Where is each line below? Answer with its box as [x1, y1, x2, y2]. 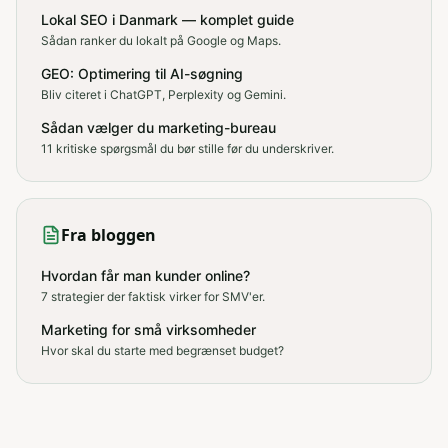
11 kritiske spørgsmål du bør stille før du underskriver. [41, 141, 334, 156]
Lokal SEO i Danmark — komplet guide [41, 11, 294, 28]
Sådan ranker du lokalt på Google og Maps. [41, 33, 281, 48]
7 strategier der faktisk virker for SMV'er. [41, 289, 265, 304]
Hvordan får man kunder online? [41, 267, 250, 284]
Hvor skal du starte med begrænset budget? [41, 343, 284, 358]
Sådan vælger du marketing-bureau [41, 119, 276, 136]
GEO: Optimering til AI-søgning [41, 65, 243, 82]
